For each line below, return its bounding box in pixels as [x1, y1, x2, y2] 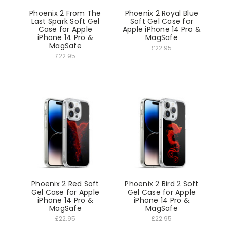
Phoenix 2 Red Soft [31, 179, 99, 190]
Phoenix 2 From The [29, 8, 101, 18]
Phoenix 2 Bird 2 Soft [125, 179, 199, 190]
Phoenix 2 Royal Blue [125, 8, 199, 18]
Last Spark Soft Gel [31, 16, 100, 26]
